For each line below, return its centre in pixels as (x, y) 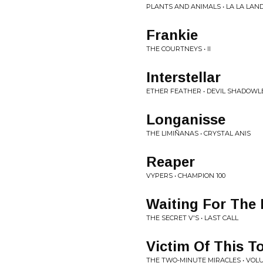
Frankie (172, 35)
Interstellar (183, 77)
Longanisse (186, 119)
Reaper (171, 162)
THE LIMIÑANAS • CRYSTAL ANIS (198, 133)
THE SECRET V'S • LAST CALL (192, 218)
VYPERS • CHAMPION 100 (186, 176)
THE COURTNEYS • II (178, 49)
